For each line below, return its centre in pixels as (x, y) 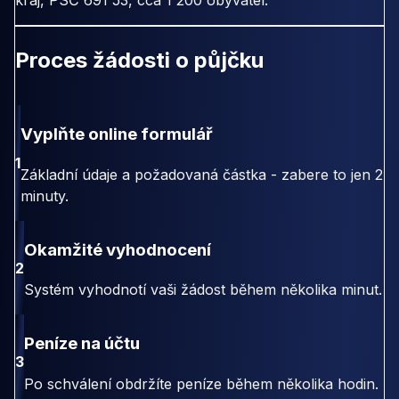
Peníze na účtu (82, 343)
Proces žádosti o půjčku (139, 61)
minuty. (45, 195)
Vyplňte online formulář (117, 134)
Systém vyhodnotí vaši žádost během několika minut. (203, 290)
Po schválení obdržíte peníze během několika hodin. (201, 383)
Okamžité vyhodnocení (118, 249)
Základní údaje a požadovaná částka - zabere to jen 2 (202, 174)
